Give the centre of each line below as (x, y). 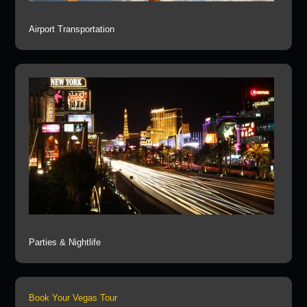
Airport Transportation (72, 29)
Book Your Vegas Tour (73, 297)
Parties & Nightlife (65, 242)
